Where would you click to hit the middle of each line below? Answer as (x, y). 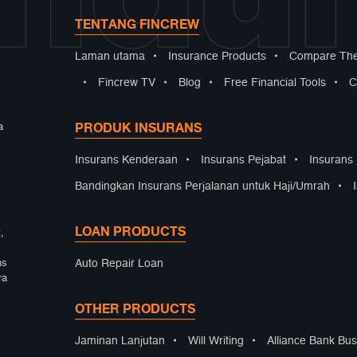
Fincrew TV (127, 83)
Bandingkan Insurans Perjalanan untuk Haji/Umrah (202, 186)
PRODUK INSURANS (138, 127)
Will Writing (216, 341)
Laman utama (110, 57)
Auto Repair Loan (119, 264)
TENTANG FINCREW (137, 24)
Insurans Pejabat (243, 160)
